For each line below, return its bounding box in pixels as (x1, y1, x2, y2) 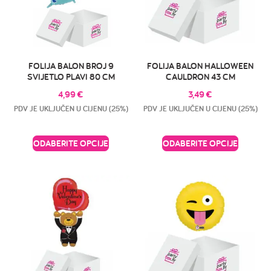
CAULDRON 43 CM (165, 71, 235, 83)
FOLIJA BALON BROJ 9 (28, 60, 114, 72)
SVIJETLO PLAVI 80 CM (27, 71, 115, 83)
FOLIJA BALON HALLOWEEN (147, 60, 253, 72)
